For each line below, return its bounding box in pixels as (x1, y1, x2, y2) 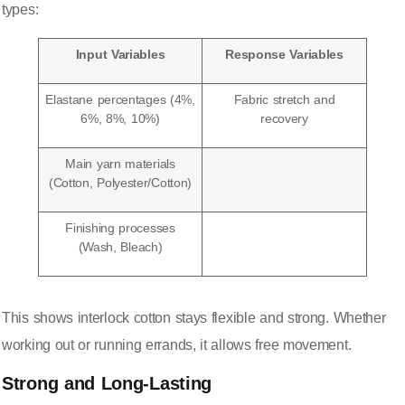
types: (2, 2, 39, 18)
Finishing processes (65, 221, 175, 236)
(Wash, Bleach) (78, 240, 163, 255)
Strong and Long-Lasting (2, 372, 212, 393)
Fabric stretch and (233, 92, 335, 108)
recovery (260, 111, 308, 127)
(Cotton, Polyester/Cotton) (48, 175, 193, 191)
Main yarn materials (65, 156, 175, 172)
